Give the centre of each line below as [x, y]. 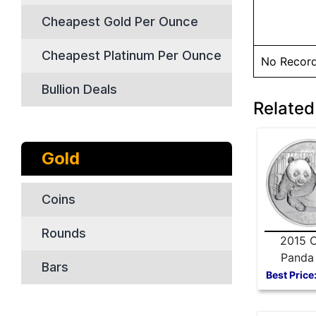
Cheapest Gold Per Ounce [120, 22]
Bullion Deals [79, 89]
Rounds [64, 233]
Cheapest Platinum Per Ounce [132, 55]
